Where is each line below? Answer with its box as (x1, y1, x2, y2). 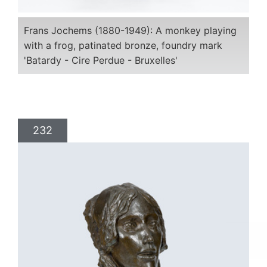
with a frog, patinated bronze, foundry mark (24, 39, 222, 51)
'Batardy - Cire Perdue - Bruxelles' (24, 54, 178, 66)
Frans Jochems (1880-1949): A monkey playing (24, 24, 237, 36)
